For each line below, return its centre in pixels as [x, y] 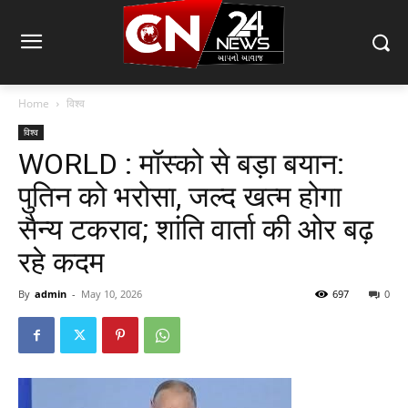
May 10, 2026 [112, 294]
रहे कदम [61, 263]
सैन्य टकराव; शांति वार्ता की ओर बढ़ [196, 230]
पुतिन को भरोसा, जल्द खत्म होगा [180, 197]
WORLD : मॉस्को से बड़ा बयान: [181, 164]
